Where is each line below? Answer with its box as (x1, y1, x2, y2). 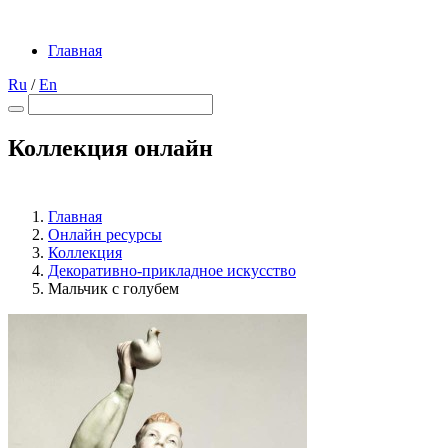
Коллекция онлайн (8, 134, 213, 161)
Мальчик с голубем (48, 279, 179, 297)
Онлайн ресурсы (48, 225, 162, 243)
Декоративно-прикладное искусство (48, 261, 296, 279)
